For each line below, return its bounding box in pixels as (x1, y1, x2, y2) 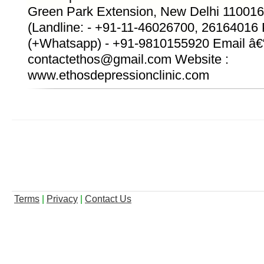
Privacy (47, 193, 78, 204)
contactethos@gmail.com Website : (28, 52, 229, 67)
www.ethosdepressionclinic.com (28, 68, 209, 83)
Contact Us (85, 193, 131, 204)
